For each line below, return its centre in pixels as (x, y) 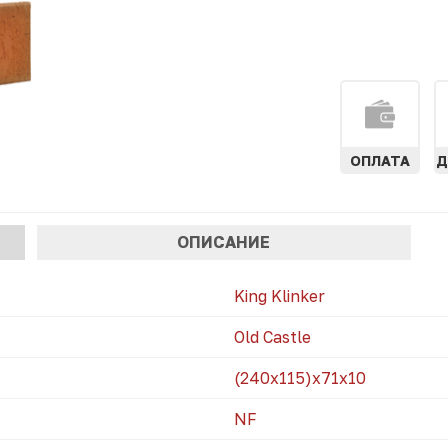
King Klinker (279, 296)
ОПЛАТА (380, 160)
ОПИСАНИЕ (224, 241)
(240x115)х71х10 (300, 378)
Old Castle (272, 337)
